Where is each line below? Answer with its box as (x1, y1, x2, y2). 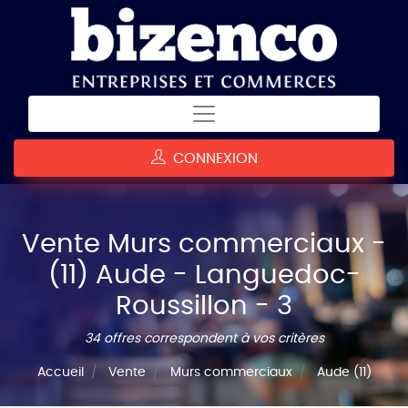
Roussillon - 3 (116, 292, 292, 320)
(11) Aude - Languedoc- (47, 261, 361, 289)
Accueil (36, 365, 84, 379)
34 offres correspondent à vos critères (84, 331, 324, 345)
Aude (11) (316, 365, 372, 379)
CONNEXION (165, 150, 258, 166)
